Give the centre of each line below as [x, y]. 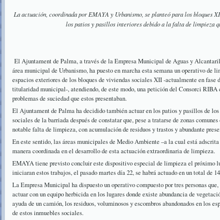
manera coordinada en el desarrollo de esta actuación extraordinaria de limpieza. [114, 151]
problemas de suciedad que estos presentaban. [69, 98]
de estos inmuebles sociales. [48, 213]
